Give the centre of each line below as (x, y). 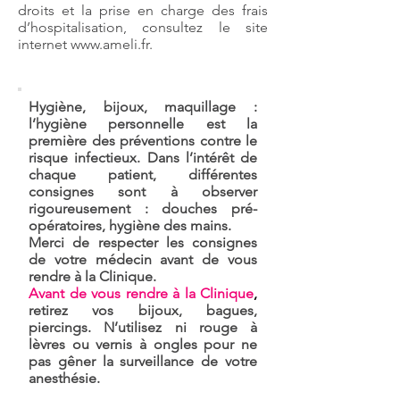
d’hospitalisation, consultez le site (143, 27)
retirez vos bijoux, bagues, (143, 310)
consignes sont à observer (143, 192)
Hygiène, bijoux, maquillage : (143, 107)
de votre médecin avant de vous (143, 259)
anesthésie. (64, 378)
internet (44, 44)
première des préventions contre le (143, 141)
